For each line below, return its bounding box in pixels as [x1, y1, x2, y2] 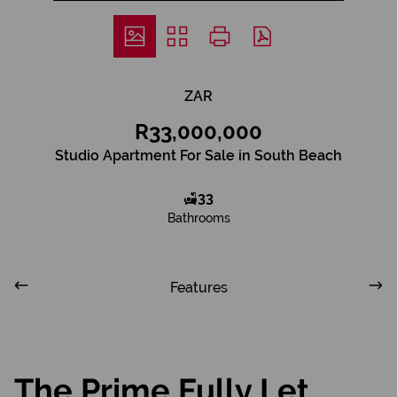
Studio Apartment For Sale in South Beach [55, 147, 342, 164]
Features [169, 279, 228, 296]
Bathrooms [167, 211, 230, 225]
